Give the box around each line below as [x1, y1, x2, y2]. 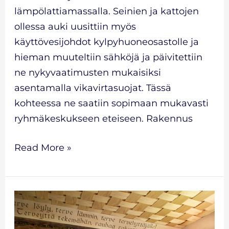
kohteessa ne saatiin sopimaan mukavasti [14, 97, 209, 109]
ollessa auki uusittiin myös [14, 20, 136, 32]
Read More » [14, 142, 72, 153]
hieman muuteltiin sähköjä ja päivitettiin [14, 51, 202, 63]
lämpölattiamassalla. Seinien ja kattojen [14, 5, 199, 17]
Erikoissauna [13, 207, 73, 219]
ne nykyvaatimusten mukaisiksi [14, 66, 161, 78]
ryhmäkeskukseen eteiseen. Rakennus [14, 112, 193, 124]
